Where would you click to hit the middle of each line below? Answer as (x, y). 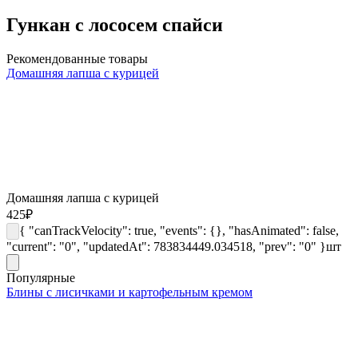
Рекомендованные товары (77, 58)
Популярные (41, 277)
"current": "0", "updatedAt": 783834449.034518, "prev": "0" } (166, 246)
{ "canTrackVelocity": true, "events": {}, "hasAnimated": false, (179, 230)
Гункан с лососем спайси (115, 24)
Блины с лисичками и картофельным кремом (129, 292)
